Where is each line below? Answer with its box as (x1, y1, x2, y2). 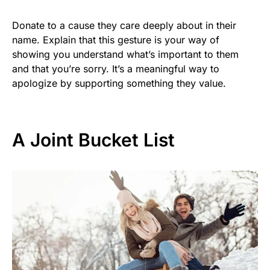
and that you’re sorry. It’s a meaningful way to (12, 63, 219, 75)
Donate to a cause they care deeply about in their (12, 19, 236, 32)
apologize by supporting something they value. (12, 77, 226, 90)
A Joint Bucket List (12, 129, 175, 151)
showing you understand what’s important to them (12, 48, 239, 61)
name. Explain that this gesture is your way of (12, 34, 219, 46)
